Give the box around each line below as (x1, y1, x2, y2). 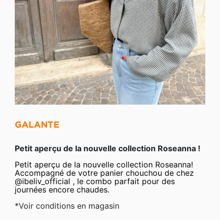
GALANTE (15, 119, 59, 130)
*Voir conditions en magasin (15, 201, 119, 211)
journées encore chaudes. (15, 185, 110, 195)
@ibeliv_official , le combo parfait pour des (15, 176, 175, 187)
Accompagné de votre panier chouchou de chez (15, 168, 194, 178)
